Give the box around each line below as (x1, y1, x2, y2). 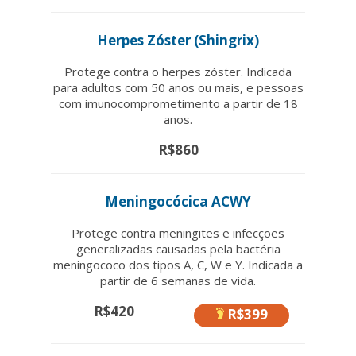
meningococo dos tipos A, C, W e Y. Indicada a (53, 256, 303, 273)
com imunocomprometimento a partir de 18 (58, 95, 298, 111)
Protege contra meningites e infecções (72, 224, 284, 241)
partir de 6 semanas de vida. (100, 272, 256, 288)
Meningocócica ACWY (105, 192, 251, 211)
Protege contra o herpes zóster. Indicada (64, 63, 292, 79)
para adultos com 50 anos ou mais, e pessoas (52, 79, 304, 95)
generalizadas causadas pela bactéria (75, 240, 281, 257)
